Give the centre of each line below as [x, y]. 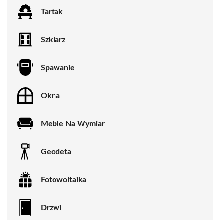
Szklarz [53, 40]
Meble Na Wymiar [73, 124]
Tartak [52, 12]
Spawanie [58, 68]
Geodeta [56, 151]
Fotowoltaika [64, 179]
